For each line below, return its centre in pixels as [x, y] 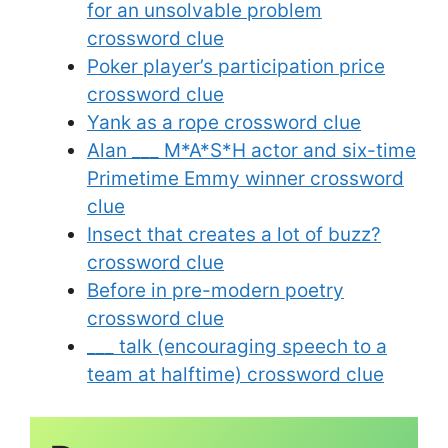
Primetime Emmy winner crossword [245, 178]
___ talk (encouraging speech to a [237, 346]
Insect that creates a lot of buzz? [234, 234]
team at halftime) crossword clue [235, 374]
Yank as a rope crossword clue [224, 122]
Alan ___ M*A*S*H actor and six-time [251, 150]
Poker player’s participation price [236, 66]
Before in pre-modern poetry [215, 290]
